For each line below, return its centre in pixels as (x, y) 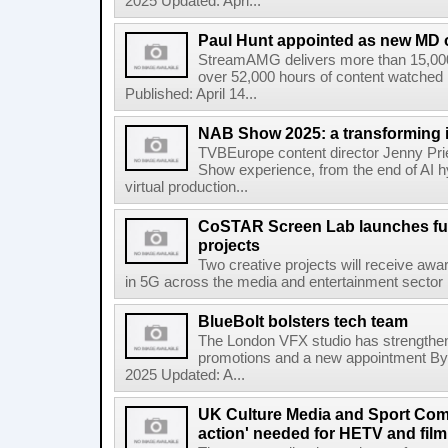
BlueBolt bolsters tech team (303, 321)
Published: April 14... (191, 94)
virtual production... (186, 187)
